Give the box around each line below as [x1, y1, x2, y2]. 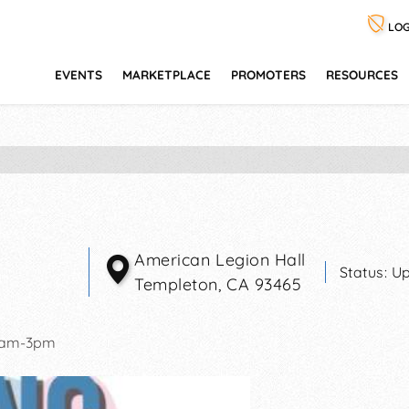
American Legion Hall [134, 248, 306, 270]
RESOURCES [326, 67, 398, 82]
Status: [339, 262, 392, 281]
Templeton [134, 273, 219, 295]
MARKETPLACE [122, 67, 211, 82]
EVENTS [55, 67, 102, 82]
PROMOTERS [231, 67, 306, 82]
